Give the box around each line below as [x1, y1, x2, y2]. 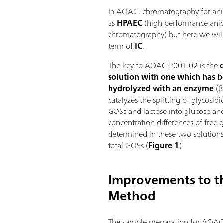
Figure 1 [148, 138, 180, 152]
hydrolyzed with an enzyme [108, 81, 214, 95]
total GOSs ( [108, 138, 149, 152]
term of [108, 38, 135, 53]
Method [108, 184, 156, 207]
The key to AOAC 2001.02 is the [108, 58, 220, 72]
